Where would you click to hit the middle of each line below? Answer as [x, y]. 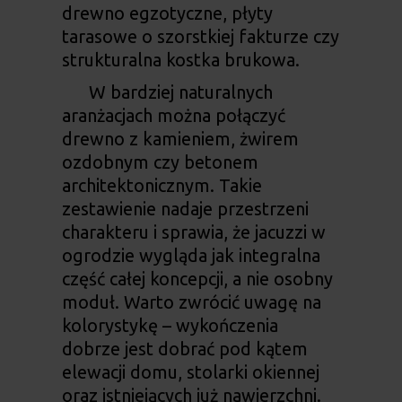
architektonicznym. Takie [162, 186]
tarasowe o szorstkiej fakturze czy [200, 37]
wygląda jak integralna [227, 256]
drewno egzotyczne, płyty [167, 13]
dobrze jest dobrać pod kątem [184, 349]
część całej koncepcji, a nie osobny [197, 279]
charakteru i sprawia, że [158, 232]
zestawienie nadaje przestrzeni [185, 209]
